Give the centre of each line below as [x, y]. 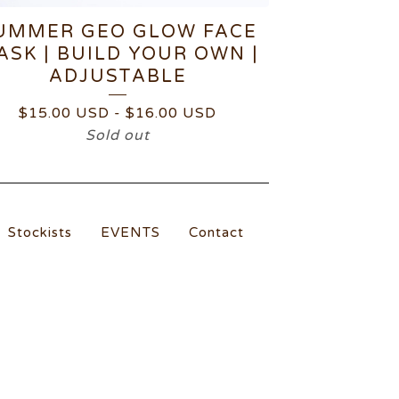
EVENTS [130, 232]
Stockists [40, 232]
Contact [216, 232]
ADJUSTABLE [118, 77]
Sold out [118, 135]
